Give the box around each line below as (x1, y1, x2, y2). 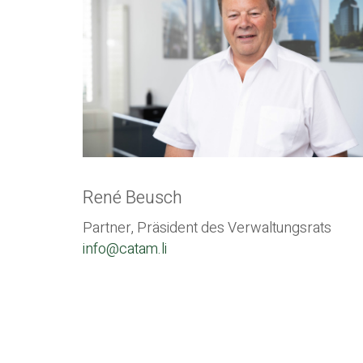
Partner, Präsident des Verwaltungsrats (83, 216, 331, 239)
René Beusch (83, 185, 182, 211)
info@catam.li (83, 237, 167, 260)
